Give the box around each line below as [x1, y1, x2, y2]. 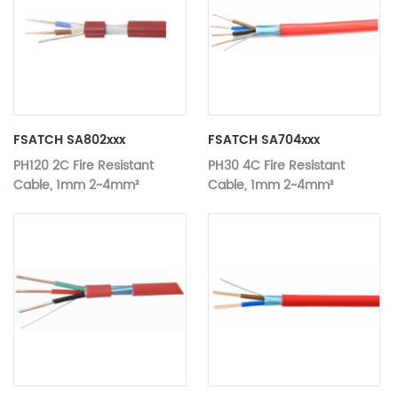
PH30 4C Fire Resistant [207, 155, 345, 177]
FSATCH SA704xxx [207, 130, 320, 151]
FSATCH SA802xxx [13, 130, 125, 151]
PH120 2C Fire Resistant [13, 155, 154, 177]
